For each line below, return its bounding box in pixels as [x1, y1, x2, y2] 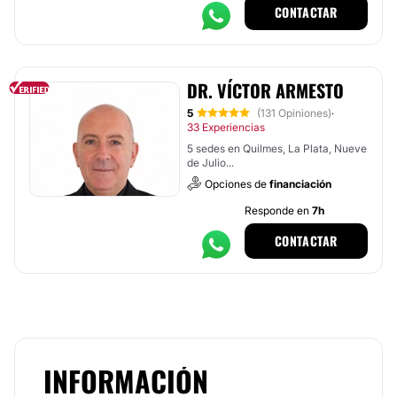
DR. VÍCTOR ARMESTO [187, 77, 344, 104]
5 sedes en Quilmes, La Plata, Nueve [187, 142, 367, 155]
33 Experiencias [187, 121, 265, 134]
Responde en [244, 204, 312, 217]
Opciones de [205, 177, 269, 191]
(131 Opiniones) [257, 106, 331, 120]
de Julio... [187, 156, 234, 169]
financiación [269, 177, 331, 191]
